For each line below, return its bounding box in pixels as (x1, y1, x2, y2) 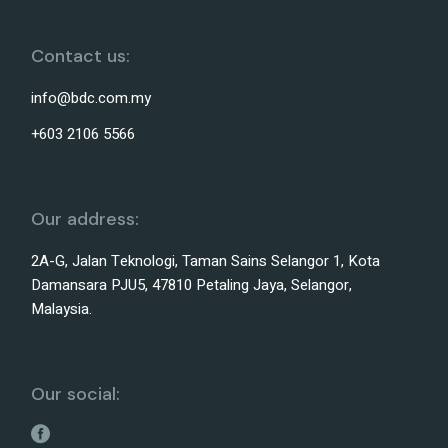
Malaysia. (31, 298, 93, 321)
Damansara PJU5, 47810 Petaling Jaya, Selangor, (31, 274, 353, 297)
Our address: (31, 207, 140, 232)
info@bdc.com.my (31, 87, 152, 110)
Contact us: (31, 44, 131, 69)
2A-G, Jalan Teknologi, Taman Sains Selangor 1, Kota (31, 250, 381, 273)
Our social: (31, 382, 121, 407)
